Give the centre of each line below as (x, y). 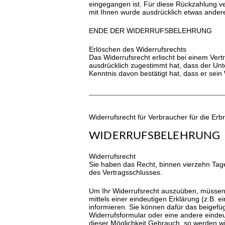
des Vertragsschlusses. (126, 173)
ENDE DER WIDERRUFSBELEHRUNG (150, 31)
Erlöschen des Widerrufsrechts (138, 49)
